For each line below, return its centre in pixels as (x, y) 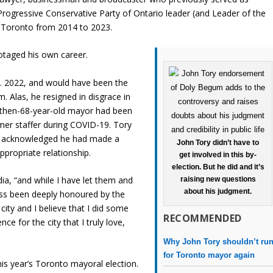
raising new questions (218, 179)
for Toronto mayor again (209, 255)
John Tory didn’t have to (218, 142)
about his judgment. (218, 191)
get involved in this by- (218, 154)
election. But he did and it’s (218, 167)
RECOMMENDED (203, 218)
